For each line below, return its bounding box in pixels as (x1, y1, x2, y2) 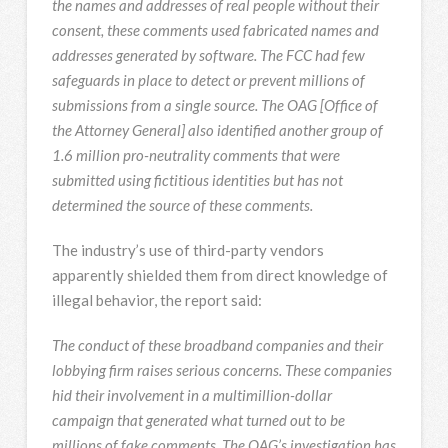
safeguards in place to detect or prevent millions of (51, 71, 365, 90)
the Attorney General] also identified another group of (51, 121, 383, 140)
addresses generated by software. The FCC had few (51, 46, 365, 65)
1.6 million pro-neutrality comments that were (51, 146, 340, 165)
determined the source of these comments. (51, 196, 313, 215)
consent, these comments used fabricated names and (51, 21, 379, 40)
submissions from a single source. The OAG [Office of (51, 96, 378, 115)
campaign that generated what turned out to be (51, 410, 345, 429)
